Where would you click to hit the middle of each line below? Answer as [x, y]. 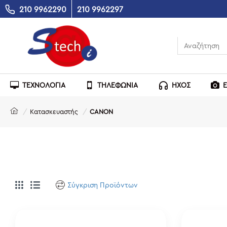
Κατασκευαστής [54, 111]
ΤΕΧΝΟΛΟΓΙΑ [44, 85]
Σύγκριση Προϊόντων [103, 185]
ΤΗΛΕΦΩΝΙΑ [118, 85]
